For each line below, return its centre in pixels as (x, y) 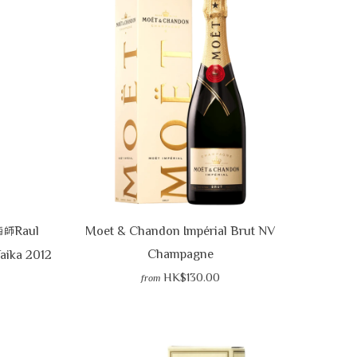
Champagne (180, 254)
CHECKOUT (247, 64)
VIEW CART (107, 64)
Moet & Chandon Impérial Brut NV (180, 231)
